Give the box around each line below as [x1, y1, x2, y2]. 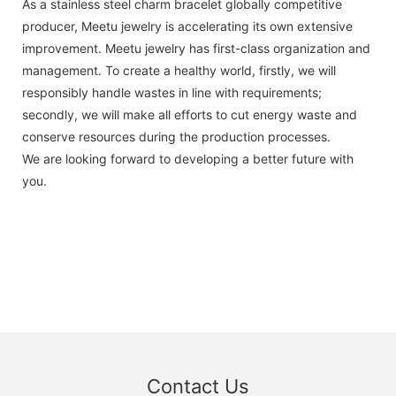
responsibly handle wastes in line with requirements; [22, 84, 322, 100]
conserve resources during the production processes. [22, 128, 331, 144]
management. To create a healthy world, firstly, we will [22, 62, 336, 78]
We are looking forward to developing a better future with [22, 150, 354, 166]
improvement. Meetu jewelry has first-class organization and [22, 40, 370, 56]
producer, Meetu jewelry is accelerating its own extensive [22, 18, 353, 34]
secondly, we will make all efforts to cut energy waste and [22, 106, 357, 122]
